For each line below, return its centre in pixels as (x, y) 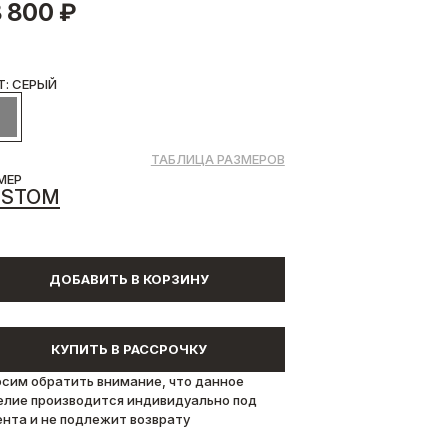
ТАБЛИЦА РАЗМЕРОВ (217, 158)
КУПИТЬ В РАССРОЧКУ (128, 348)
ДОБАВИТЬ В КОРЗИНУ (128, 278)
